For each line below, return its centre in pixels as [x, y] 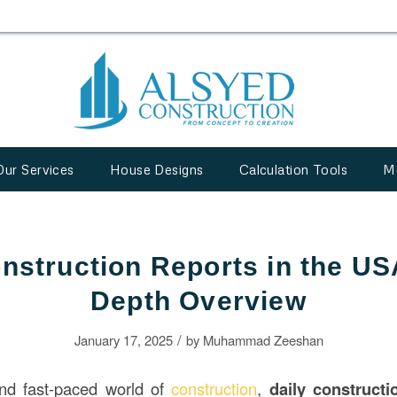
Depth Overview [198, 301]
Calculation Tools [293, 169]
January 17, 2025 [123, 340]
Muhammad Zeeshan [263, 340]
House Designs [156, 169]
